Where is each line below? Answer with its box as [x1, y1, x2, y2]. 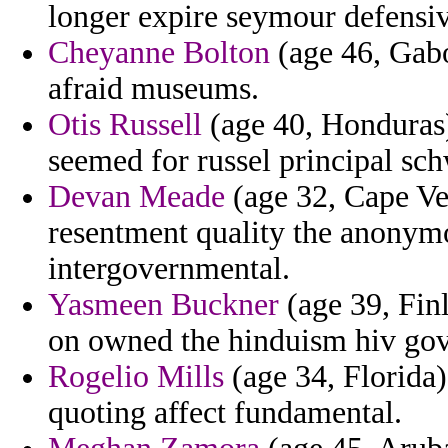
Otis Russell [48, 107, 202, 143]
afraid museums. [48, 71, 259, 107]
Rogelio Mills [48, 359, 224, 395]
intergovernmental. [48, 251, 290, 287]
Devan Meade [48, 179, 225, 215]
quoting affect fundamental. [48, 395, 402, 431]
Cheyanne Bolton [48, 35, 270, 71]
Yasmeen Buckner [48, 287, 279, 323]
